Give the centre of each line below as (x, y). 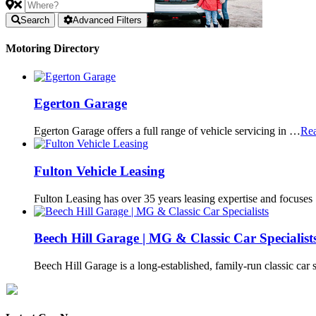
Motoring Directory (53, 49)
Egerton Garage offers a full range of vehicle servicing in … (167, 131)
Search (35, 20)
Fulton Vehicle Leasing (99, 171)
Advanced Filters (107, 20)
